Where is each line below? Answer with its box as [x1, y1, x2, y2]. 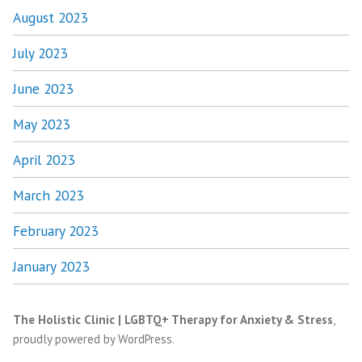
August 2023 [13, 8, 87, 27]
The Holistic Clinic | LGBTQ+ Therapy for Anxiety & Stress [13, 312, 333, 328]
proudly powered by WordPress [13, 331, 172, 347]
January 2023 [13, 257, 89, 276]
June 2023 [13, 79, 73, 99]
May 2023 [13, 115, 69, 134]
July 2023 [13, 44, 67, 63]
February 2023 [13, 221, 98, 241]
